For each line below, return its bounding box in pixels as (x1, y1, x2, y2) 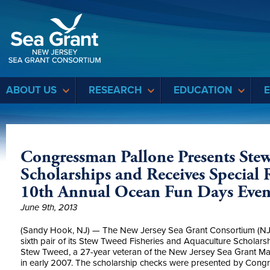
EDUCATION (174, 84, 232, 96)
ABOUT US (6, 84, 57, 96)
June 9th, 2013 (20, 202, 77, 213)
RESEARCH (89, 84, 142, 96)
